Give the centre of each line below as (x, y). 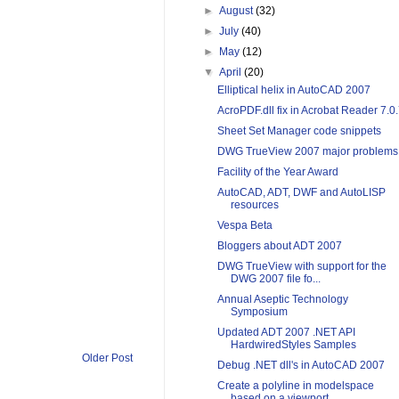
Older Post (107, 358)
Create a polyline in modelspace (295, 386)
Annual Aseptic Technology (282, 300)
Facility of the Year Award (277, 172)
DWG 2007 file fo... (275, 279)
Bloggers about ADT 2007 (279, 246)
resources (254, 205)
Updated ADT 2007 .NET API (286, 333)
